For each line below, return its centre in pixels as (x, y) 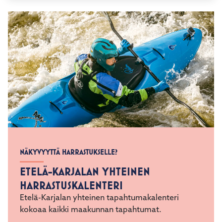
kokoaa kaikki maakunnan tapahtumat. (91, 210)
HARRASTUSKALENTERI (71, 185)
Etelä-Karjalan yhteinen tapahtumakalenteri (99, 198)
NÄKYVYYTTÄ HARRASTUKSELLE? (69, 152)
